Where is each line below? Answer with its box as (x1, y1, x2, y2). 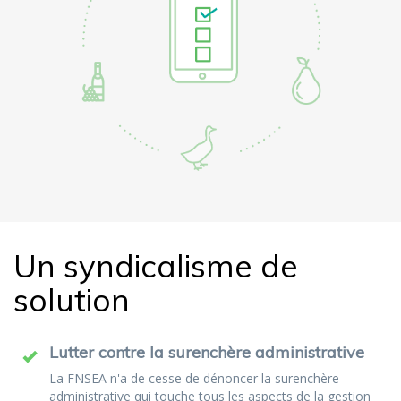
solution (13, 279, 130, 320)
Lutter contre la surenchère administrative (49, 341, 364, 363)
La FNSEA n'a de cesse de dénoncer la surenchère (49, 369, 339, 387)
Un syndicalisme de (13, 245, 298, 286)
